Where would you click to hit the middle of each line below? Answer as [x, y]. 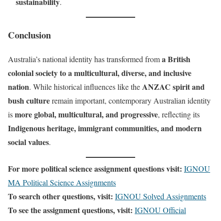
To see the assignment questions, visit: [70, 210]
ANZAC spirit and [173, 86]
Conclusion [29, 35]
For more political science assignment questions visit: [95, 168]
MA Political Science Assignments [62, 182]
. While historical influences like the [86, 86]
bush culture [29, 100]
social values [28, 142]
